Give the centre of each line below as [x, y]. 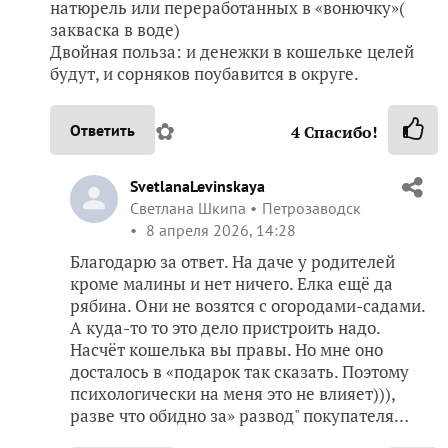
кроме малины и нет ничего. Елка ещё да [231, 284]
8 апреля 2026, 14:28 [219, 230]
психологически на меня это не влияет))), [232, 394]
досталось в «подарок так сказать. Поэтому [239, 372]
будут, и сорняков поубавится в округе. [204, 74]
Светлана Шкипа [188, 208]
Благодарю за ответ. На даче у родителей [232, 262]
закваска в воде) [115, 30]
